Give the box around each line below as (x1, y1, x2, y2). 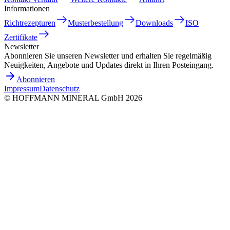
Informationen (4, 4, 50, 13)
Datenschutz (40, 84, 80, 93)
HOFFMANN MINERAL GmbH (12, 93, 124, 102)
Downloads (136, 18, 173, 27)
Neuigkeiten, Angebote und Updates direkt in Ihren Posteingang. (4, 60, 214, 69)
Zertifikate (4, 32, 37, 42)
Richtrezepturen (4, 18, 55, 27)
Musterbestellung (68, 18, 123, 27)
